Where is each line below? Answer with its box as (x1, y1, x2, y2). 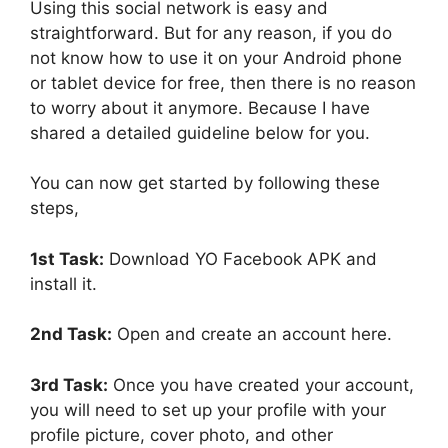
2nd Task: (30, 324, 112, 345)
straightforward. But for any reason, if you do (30, 22, 392, 43)
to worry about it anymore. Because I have (30, 97, 370, 118)
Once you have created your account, (108, 374, 414, 395)
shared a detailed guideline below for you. (30, 122, 370, 143)
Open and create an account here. (112, 324, 392, 345)
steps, (30, 198, 79, 219)
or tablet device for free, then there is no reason (30, 72, 416, 93)
